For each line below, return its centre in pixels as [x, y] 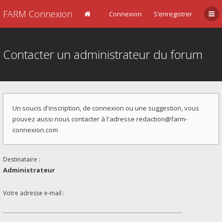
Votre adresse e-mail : [34, 193]
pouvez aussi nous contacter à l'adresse [74, 119]
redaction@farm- [162, 119]
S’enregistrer [173, 14]
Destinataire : [22, 159]
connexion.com [35, 130]
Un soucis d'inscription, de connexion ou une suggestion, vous [106, 108]
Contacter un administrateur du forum [103, 54]
